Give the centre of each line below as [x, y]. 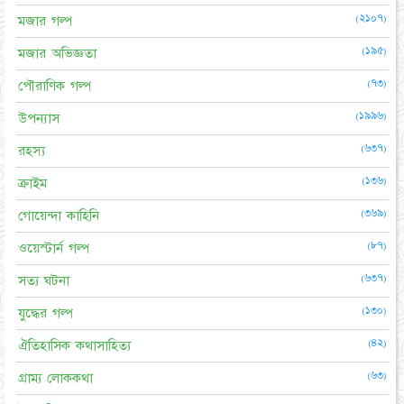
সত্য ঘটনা [44, 280]
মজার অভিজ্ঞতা [57, 53]
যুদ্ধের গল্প [46, 313]
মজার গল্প [46, 21]
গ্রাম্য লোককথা [55, 378]
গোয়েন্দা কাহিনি [59, 216]
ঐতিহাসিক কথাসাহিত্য [74, 345]
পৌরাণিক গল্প [55, 86]
